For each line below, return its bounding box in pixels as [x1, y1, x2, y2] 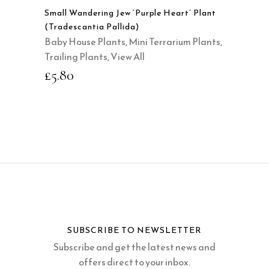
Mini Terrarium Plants [128, 34, 220, 49]
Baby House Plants [44, 34, 125, 49]
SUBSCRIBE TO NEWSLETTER [67, 223, 202, 237]
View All [110, 49, 145, 64]
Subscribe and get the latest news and [53, 239, 216, 254]
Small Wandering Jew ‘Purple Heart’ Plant [44, 6, 217, 19]
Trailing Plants [44, 49, 107, 64]
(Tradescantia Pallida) [44, 20, 139, 33]
